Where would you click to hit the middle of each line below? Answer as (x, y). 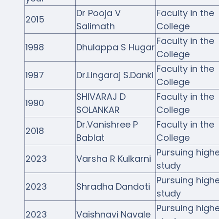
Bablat (90, 137)
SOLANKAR (98, 109)
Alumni (25, 78)
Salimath (95, 26)
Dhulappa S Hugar (115, 47)
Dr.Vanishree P (107, 124)
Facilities (29, 54)
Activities (30, 30)
